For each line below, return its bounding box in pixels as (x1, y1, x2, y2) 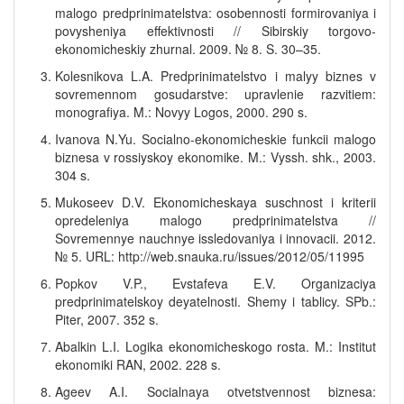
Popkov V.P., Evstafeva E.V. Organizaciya (55, 274, 376, 292)
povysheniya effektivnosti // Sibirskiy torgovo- (55, 22, 376, 40)
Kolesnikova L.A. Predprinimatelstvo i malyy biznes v (55, 67, 376, 85)
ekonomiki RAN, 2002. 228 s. (55, 355, 221, 373)
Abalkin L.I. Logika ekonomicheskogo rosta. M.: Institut (55, 337, 376, 355)
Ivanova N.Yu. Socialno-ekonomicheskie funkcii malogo (55, 130, 376, 148)
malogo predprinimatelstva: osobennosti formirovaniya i (55, 4, 376, 22)
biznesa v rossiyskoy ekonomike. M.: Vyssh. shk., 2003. (55, 148, 376, 166)
